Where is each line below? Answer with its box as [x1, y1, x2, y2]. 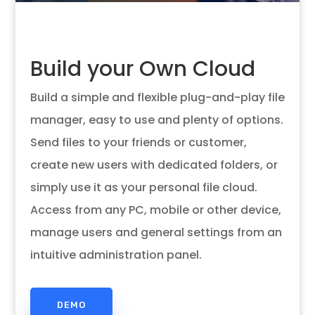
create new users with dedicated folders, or [30, 157, 278, 173]
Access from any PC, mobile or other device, [30, 202, 281, 218]
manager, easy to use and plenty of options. [30, 112, 283, 128]
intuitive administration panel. [30, 247, 202, 263]
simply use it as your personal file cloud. [30, 179, 257, 195]
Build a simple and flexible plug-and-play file [30, 89, 285, 105]
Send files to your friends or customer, [30, 134, 247, 150]
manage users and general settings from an [30, 224, 282, 240]
